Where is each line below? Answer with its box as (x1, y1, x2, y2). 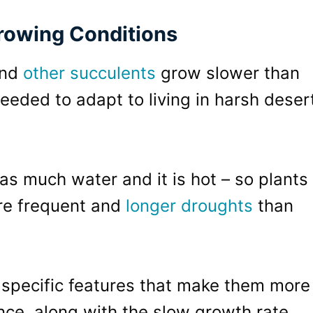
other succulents (23, 62, 156, 83)
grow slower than (156, 62, 300, 83)
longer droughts (126, 195, 253, 216)
